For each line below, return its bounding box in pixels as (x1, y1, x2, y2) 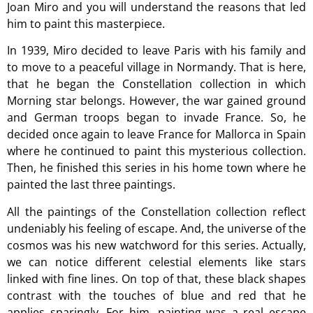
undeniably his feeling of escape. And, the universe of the (7, 220, 306, 236)
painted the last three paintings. (7, 177, 175, 193)
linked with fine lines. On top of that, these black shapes (7, 270, 306, 286)
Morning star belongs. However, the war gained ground (7, 93, 306, 109)
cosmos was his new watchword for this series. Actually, (7, 237, 306, 253)
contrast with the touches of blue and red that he (7, 287, 306, 303)
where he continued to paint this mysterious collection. (7, 143, 306, 159)
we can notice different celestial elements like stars (7, 254, 306, 270)
